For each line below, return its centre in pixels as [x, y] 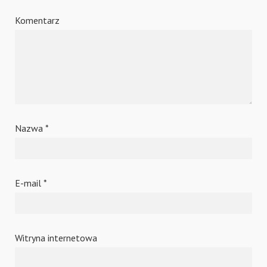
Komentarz [37, 20]
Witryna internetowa [56, 237]
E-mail [29, 183]
